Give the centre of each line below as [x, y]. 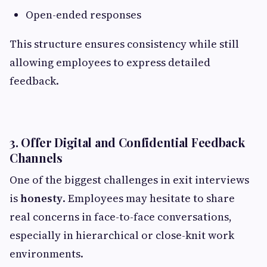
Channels [36, 158]
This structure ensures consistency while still [124, 44]
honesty [41, 198]
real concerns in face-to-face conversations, [121, 217]
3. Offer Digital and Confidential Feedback [127, 142]
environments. [46, 254]
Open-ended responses [83, 15]
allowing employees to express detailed [110, 62]
